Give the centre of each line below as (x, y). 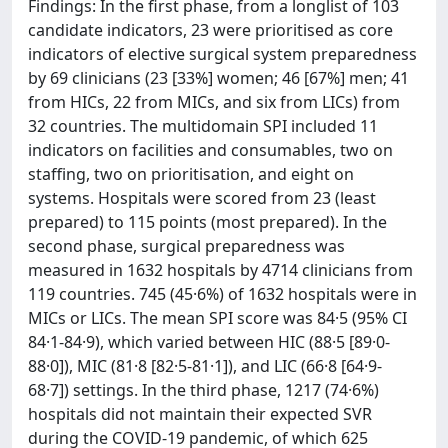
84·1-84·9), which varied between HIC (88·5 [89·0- (209, 342)
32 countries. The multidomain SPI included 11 (203, 126)
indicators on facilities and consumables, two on (210, 150)
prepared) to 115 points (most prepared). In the (207, 222)
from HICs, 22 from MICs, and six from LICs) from (214, 102)
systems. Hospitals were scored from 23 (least (202, 198)
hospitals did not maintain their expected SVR (200, 414)
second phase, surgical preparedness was (186, 246)
